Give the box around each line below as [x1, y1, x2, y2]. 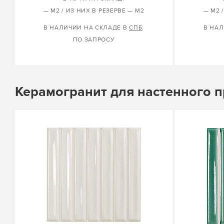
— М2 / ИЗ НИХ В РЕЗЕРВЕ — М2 [43, 7, 144, 14]
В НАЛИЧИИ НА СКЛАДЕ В [43, 24, 129, 31]
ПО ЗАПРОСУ [72, 36, 115, 43]
